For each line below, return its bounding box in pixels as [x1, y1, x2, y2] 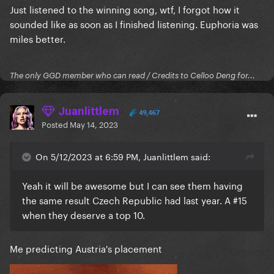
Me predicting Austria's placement [10, 240, 162, 256]
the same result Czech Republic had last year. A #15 [22, 192, 247, 207]
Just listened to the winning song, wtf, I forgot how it [10, 1, 240, 17]
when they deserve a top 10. [22, 207, 145, 222]
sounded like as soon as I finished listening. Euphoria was [10, 16, 258, 31]
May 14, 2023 [70, 117, 118, 130]
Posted [42, 117, 70, 130]
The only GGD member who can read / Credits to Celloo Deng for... [10, 70, 255, 81]
